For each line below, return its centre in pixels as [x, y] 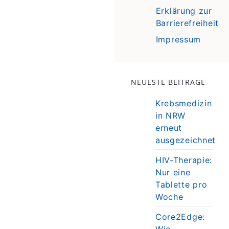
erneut [169, 128]
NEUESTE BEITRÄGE [168, 82]
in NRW [170, 115]
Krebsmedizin [184, 103]
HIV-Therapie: [184, 160]
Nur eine [173, 172]
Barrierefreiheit [187, 23]
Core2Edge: [180, 216]
